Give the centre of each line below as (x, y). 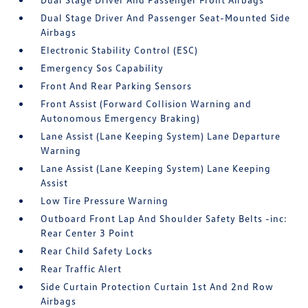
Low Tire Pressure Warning (105, 200)
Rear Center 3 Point (88, 233)
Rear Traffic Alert (81, 268)
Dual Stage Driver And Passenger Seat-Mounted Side (166, 18)
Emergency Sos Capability (102, 68)
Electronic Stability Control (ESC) (120, 50)
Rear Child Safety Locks (97, 251)
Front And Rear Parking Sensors (117, 86)
